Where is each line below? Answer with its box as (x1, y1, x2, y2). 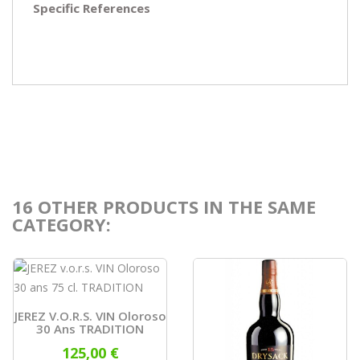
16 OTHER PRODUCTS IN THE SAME (12, 194, 316, 219)
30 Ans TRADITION (36, 320, 144, 337)
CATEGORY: (12, 211, 111, 236)
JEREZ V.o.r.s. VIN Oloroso (14, 307, 166, 324)
